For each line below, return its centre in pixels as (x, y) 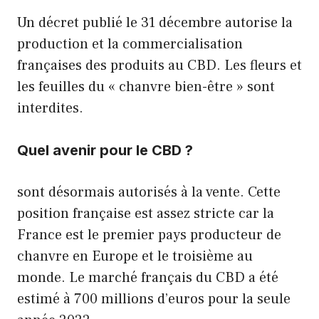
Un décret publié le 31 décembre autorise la (155, 22)
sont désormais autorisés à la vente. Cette (149, 192)
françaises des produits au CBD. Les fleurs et (159, 65)
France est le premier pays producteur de (149, 235)
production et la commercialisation (130, 44)
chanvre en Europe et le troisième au (135, 256)
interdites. (50, 108)
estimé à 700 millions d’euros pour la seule (154, 299)
